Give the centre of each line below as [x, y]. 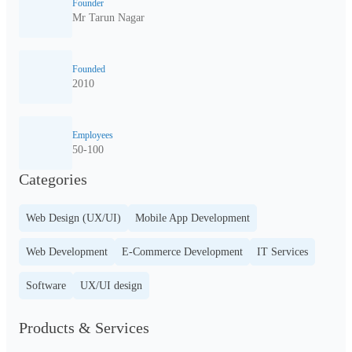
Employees [93, 135]
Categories [53, 179]
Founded [89, 69]
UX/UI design [111, 286]
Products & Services [84, 328]
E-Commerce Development [182, 252]
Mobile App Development [192, 218]
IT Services [282, 252]
